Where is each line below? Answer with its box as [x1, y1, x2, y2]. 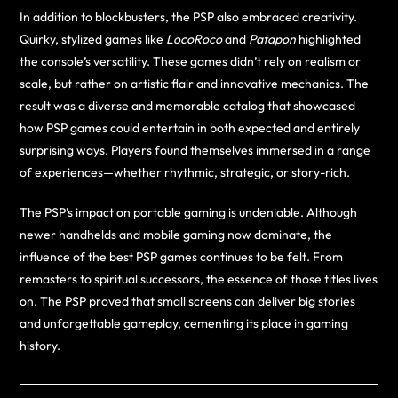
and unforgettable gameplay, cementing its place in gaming [20, 314, 349, 331]
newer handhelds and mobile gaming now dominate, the [20, 226, 333, 243]
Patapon [249, 30, 297, 47]
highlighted [296, 30, 362, 47]
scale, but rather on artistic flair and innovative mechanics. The [20, 75, 370, 92]
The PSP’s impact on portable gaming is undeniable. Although [20, 203, 358, 220]
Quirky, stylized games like [20, 30, 167, 47]
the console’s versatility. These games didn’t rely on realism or [20, 52, 362, 69]
